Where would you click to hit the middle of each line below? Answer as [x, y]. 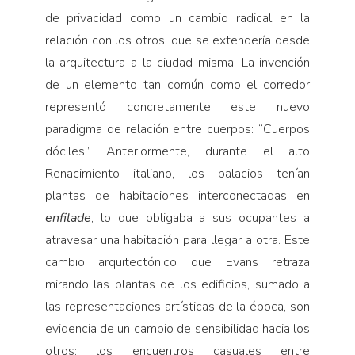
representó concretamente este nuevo [177, 107]
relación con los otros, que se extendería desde [177, 40]
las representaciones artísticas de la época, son [177, 306]
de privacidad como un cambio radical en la [177, 18]
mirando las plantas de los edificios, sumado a [177, 284]
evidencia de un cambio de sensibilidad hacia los [177, 328]
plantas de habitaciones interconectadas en [177, 195]
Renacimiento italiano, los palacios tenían [177, 173]
